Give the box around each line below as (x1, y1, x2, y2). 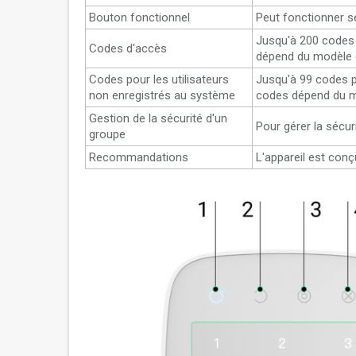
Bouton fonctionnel (89, 10, 190, 25)
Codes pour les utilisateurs (89, 72, 229, 87)
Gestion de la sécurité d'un (89, 111, 227, 126)
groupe (89, 127, 126, 141)
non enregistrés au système (89, 88, 235, 103)
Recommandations (89, 150, 188, 164)
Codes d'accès (89, 41, 167, 56)
